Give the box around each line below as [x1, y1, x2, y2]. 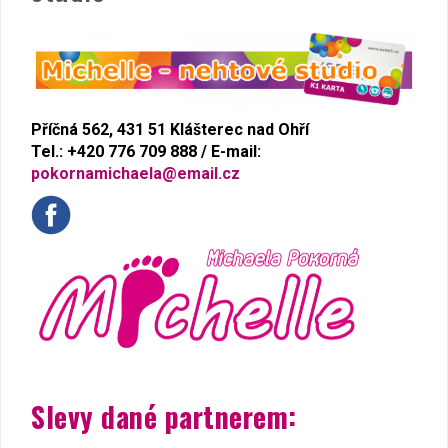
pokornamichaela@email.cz [31, 164, 240, 184]
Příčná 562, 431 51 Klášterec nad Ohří [31, 120, 309, 140]
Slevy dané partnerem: [31, 395, 297, 437]
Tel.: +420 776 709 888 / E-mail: [31, 142, 261, 162]
